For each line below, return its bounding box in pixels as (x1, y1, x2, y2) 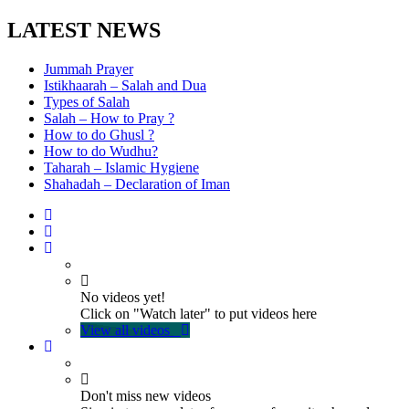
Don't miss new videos (80, 387, 211, 404)
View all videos (80, 321, 170, 338)
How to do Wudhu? (44, 142, 158, 159)
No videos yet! (80, 288, 165, 305)
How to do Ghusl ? (44, 126, 154, 142)
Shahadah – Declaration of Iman (44, 175, 230, 192)
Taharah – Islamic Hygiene (44, 159, 199, 175)
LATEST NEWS (7, 17, 161, 42)
